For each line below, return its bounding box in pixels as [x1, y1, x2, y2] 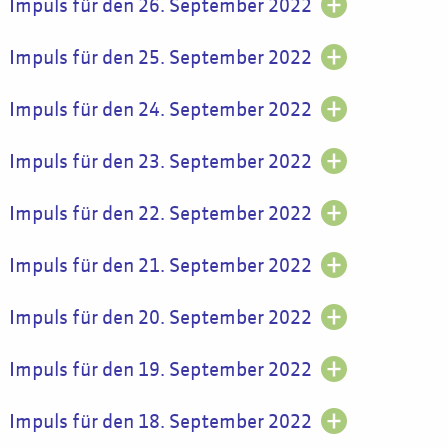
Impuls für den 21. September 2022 [8, 256, 312, 276]
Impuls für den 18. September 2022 [8, 412, 312, 432]
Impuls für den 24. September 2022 [8, 100, 312, 120]
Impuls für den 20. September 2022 [8, 308, 312, 328]
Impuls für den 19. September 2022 [8, 360, 312, 380]
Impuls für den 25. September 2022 [8, 48, 312, 68]
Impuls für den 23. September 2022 [8, 152, 312, 172]
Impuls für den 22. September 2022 [8, 204, 312, 224]
